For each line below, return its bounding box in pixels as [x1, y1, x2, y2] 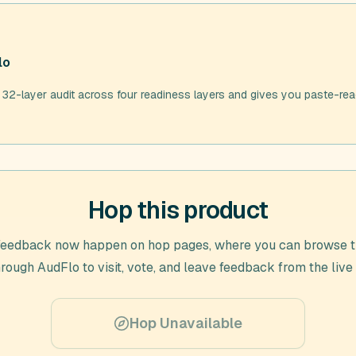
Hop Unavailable [130, 314, 242, 332]
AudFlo [37, 259, 79, 276]
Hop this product [88, 195, 268, 226]
